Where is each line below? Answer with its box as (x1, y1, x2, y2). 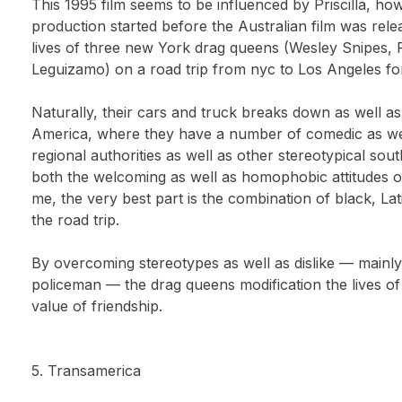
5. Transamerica (31, 362, 142, 380)
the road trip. (31, 211, 120, 229)
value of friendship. (31, 297, 163, 315)
